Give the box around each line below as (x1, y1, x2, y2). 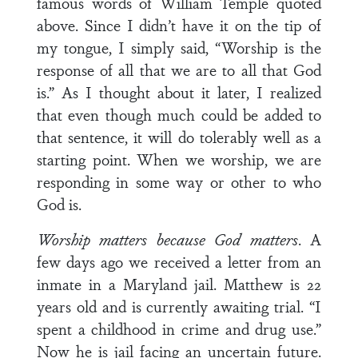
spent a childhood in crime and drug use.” (37, 317, 321, 340)
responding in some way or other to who (37, 170, 321, 193)
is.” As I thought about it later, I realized (37, 81, 321, 103)
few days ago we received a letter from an (37, 250, 321, 272)
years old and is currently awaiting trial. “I (37, 295, 321, 317)
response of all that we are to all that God (37, 58, 321, 81)
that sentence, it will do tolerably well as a (37, 125, 321, 148)
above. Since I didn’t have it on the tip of (37, 14, 321, 36)
